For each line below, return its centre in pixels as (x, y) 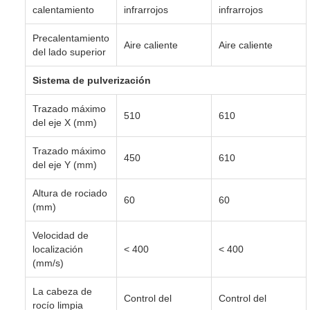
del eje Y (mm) (65, 164)
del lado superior (69, 52)
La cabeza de (62, 291)
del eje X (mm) (65, 122)
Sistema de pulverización (92, 80)
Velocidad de (61, 235)
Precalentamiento (71, 38)
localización (58, 249)
